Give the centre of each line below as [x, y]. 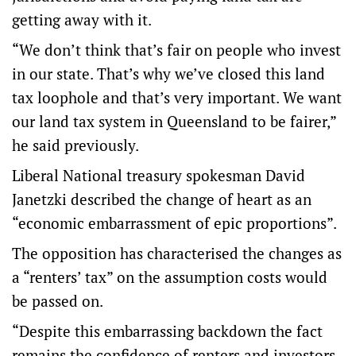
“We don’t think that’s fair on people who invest [176, 50]
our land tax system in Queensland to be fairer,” [174, 121]
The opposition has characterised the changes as [177, 253]
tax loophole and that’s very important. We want [177, 97]
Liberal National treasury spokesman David [159, 175]
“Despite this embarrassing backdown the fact [167, 331]
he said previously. [75, 145]
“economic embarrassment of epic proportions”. [174, 223]
